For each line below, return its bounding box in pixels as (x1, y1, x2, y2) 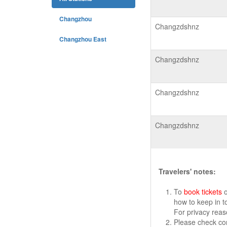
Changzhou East (59, 34, 106, 44)
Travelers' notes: (159, 166, 216, 176)
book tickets (184, 186, 222, 197)
